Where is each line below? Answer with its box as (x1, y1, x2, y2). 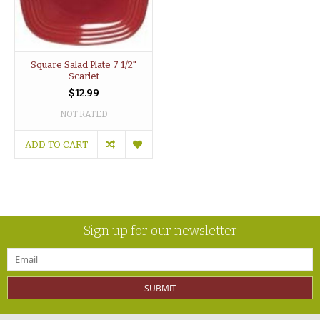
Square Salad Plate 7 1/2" (31, 59, 136, 70)
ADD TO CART (24, 139, 88, 150)
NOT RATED (59, 109, 108, 119)
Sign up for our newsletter (83, 222, 237, 239)
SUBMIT (144, 281, 176, 294)
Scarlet (68, 70, 99, 81)
